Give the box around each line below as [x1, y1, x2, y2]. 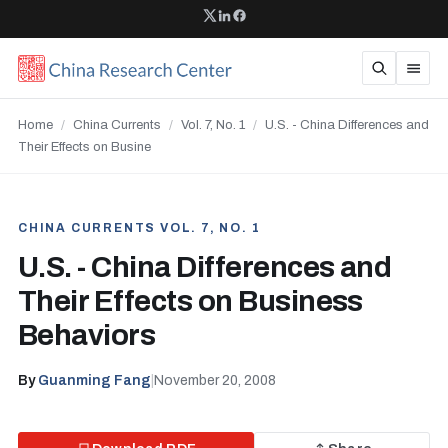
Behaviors [18, 320, 156, 351]
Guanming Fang [38, 373, 151, 388]
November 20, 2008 [154, 373, 276, 388]
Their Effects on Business [18, 286, 363, 317]
